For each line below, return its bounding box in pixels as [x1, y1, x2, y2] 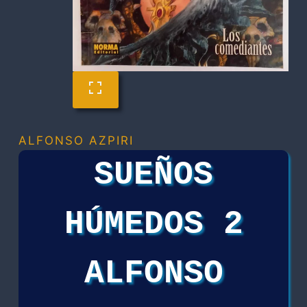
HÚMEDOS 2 [64, 206, 243, 243]
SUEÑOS [94, 156, 213, 194]
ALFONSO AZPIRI [19, 134, 134, 148]
